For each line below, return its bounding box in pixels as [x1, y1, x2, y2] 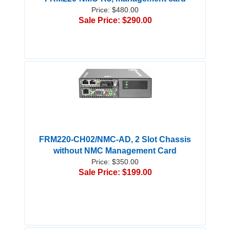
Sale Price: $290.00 [78, 16, 152, 25]
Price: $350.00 [91, 158, 139, 166]
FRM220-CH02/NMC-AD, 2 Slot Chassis [39, 135, 191, 144]
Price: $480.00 [91, 6, 139, 14]
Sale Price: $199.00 [78, 168, 152, 177]
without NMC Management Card [53, 146, 177, 156]
